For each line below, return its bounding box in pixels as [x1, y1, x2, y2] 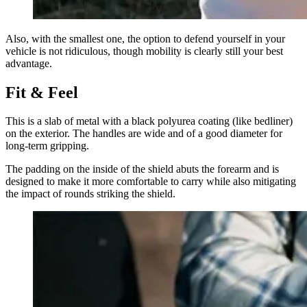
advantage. [5, 57, 52, 69]
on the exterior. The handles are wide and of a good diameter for [5, 127, 282, 140]
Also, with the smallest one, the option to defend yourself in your [5, 32, 285, 45]
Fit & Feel [5, 83, 78, 101]
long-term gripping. [5, 140, 89, 152]
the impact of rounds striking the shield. [5, 188, 175, 200]
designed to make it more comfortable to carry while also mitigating [5, 175, 296, 188]
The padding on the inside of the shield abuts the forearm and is [5, 163, 279, 175]
